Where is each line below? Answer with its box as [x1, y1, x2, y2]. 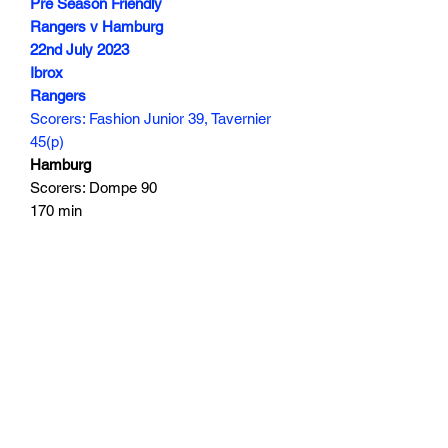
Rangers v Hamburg [30, 17, 163, 35]
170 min [30, 201, 82, 219]
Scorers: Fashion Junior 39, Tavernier [30, 109, 271, 127]
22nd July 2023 [30, 40, 129, 58]
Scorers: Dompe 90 [30, 178, 157, 196]
